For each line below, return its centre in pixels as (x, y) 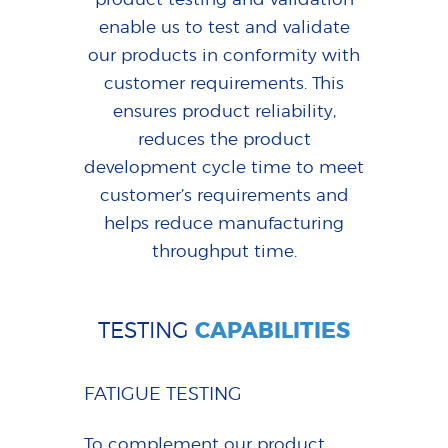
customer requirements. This (224, 83)
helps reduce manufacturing (224, 223)
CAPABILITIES (272, 331)
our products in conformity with (224, 55)
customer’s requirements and (224, 195)
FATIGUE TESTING (163, 394)
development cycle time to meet (224, 167)
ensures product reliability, (224, 111)
